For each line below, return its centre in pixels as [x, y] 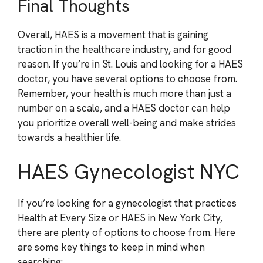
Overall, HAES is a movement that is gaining [113, 34]
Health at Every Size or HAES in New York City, [120, 218]
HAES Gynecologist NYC [129, 172]
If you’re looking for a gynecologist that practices [127, 203]
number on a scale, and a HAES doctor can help [124, 108]
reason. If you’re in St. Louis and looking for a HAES [130, 64]
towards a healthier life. [69, 137]
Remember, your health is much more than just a [124, 93]
